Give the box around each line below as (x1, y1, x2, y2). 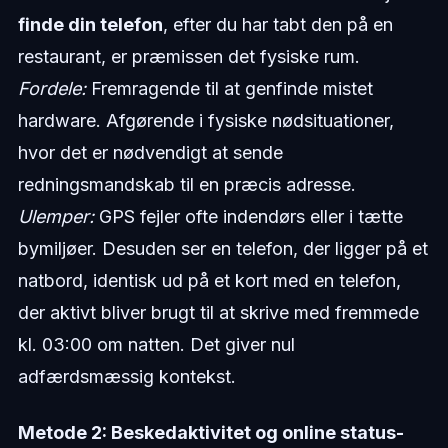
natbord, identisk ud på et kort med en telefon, (17, 270, 401, 292)
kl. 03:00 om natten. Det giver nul (17, 334, 295, 356)
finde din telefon (17, 14, 163, 36)
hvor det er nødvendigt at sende (17, 142, 283, 164)
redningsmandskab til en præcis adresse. (17, 174, 356, 196)
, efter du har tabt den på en (162, 14, 393, 36)
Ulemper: (17, 206, 94, 228)
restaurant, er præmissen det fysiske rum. (17, 46, 360, 68)
